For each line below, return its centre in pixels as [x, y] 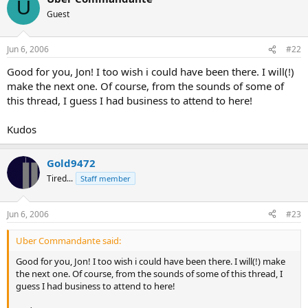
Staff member [106, 178]
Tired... [60, 178]
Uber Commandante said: [68, 240]
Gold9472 [71, 163]
